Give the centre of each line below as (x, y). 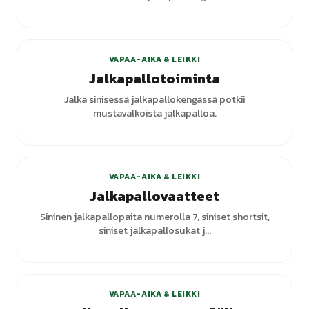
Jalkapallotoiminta (154, 79)
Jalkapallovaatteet (154, 196)
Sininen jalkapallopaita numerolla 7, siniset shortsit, (154, 217)
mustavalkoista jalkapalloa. (154, 113)
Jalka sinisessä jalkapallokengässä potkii (154, 99)
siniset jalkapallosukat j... (154, 230)
